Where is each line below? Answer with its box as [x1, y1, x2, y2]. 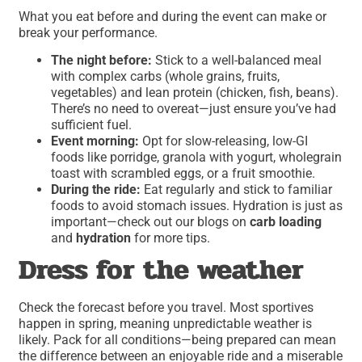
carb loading [250, 214, 322, 230]
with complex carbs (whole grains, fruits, [51, 69, 280, 85]
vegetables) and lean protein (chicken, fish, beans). [51, 85, 339, 101]
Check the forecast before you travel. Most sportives [19, 300, 314, 316]
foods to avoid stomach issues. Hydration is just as [51, 198, 343, 214]
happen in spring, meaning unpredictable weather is [19, 316, 313, 332]
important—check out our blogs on [51, 214, 250, 230]
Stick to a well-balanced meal [152, 53, 322, 69]
